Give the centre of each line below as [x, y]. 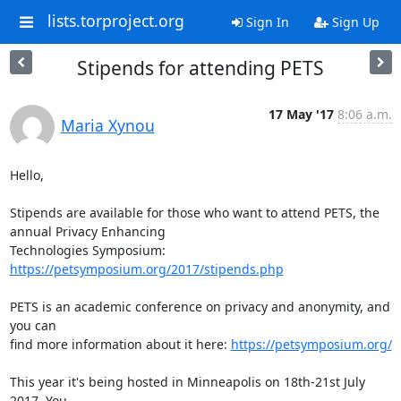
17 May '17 [301, 114]
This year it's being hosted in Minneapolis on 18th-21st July [187, 382]
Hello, [26, 175]
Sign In [265, 22]
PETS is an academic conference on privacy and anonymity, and [200, 307]
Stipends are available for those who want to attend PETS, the [194, 213]
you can [33, 325]
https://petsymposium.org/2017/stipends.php [146, 269]
